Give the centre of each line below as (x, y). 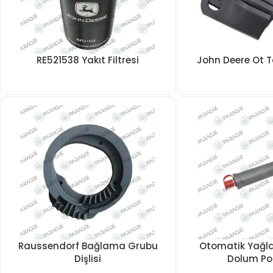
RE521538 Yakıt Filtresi (88, 60)
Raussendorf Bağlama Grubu (88, 246)
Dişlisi (88, 259)
